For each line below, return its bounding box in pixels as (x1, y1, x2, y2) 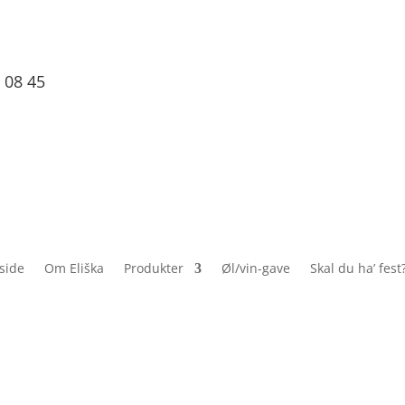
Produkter (124, 259, 184, 277)
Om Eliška (44, 259, 105, 277)
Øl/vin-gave (221, 259, 291, 277)
